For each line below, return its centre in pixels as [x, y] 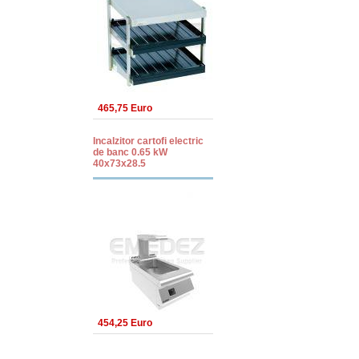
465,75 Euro [125, 108]
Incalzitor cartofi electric [148, 141]
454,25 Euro [125, 323]
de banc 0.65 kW [130, 152]
